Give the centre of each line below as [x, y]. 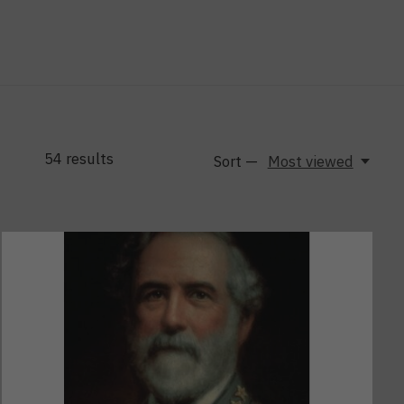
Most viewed [310, 161]
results [87, 159]
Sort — [236, 161]
